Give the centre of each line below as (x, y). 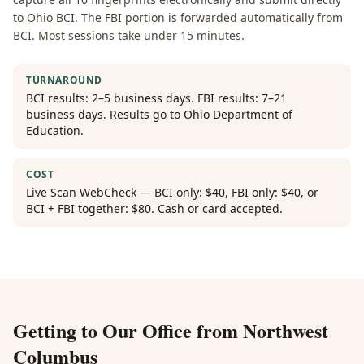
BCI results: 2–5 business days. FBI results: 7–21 (156, 98)
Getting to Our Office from (128, 330)
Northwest (286, 330)
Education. (55, 130)
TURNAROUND (64, 80)
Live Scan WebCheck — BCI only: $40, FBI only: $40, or (172, 192)
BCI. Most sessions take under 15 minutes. (129, 35)
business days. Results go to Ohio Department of (159, 114)
